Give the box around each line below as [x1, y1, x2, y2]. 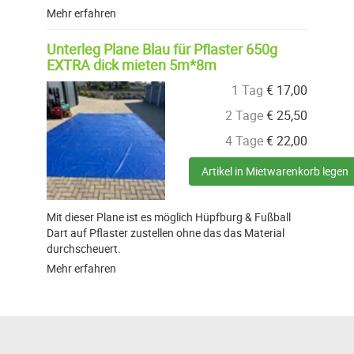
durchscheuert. [47, 241, 121, 257]
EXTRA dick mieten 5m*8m [47, 55, 217, 75]
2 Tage [225, 107, 263, 125]
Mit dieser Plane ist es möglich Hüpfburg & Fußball [47, 209, 291, 225]
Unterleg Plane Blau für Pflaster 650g [47, 40, 277, 59]
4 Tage [225, 132, 263, 150]
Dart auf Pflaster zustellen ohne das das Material [47, 225, 284, 241]
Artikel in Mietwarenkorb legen [201, 164, 348, 179]
